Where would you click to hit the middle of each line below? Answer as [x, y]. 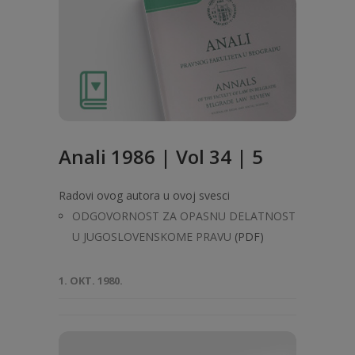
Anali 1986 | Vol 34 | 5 [161, 157]
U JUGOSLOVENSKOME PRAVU [152, 237]
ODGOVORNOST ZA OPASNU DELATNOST [184, 216]
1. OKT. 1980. [91, 281]
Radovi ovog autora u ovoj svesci [144, 195]
